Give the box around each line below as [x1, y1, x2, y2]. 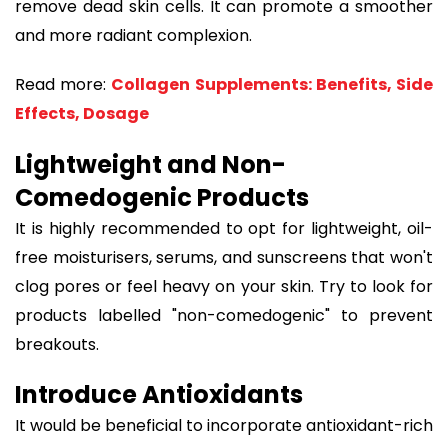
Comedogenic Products [15, 180, 309, 214]
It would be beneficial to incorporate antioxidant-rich [15, 414, 433, 438]
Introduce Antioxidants [15, 378, 303, 412]
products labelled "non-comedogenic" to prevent [15, 303, 433, 327]
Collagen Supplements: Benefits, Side [111, 72, 434, 96]
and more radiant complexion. [15, 24, 252, 48]
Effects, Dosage [15, 101, 149, 125]
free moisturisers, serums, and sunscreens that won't [15, 245, 433, 269]
